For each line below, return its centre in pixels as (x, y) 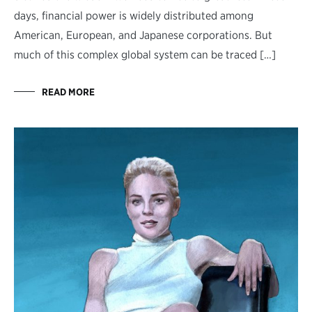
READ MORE (68, 92)
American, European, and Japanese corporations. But (143, 35)
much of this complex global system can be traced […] (145, 54)
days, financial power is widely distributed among (134, 15)
